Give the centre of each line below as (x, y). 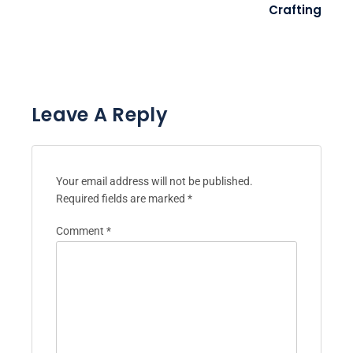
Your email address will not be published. (154, 181)
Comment (81, 230)
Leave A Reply (100, 114)
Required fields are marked (122, 198)
